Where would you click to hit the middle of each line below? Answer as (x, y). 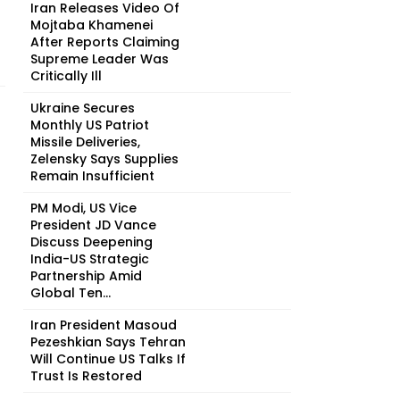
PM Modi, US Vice (83, 208)
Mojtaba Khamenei (92, 25)
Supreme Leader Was (100, 59)
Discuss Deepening (92, 242)
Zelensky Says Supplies (104, 159)
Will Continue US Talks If (108, 359)
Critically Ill (66, 76)
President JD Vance (93, 225)
